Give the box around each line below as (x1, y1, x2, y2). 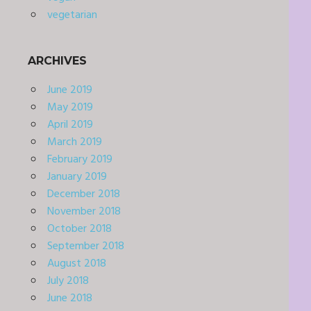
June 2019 (47, 81, 92, 100)
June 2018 (47, 289, 92, 308)
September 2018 (47, 237, 124, 256)
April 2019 (47, 116, 93, 135)
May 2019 (47, 99, 93, 117)
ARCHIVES (28, 54, 87, 68)
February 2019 (47, 151, 112, 169)
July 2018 (47, 272, 89, 291)
